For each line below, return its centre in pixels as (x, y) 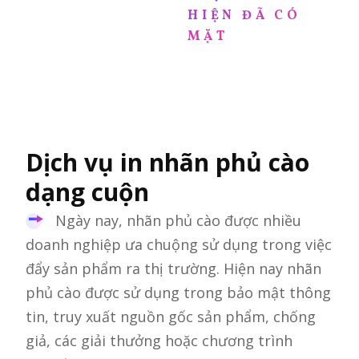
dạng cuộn (87, 192)
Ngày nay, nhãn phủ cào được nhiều (176, 220)
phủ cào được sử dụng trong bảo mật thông (178, 292)
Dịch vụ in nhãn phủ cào (167, 162)
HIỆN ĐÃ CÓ (244, 16)
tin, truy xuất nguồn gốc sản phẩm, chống (171, 316)
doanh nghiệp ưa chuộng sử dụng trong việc (179, 244)
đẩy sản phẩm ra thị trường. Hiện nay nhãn (173, 268)
